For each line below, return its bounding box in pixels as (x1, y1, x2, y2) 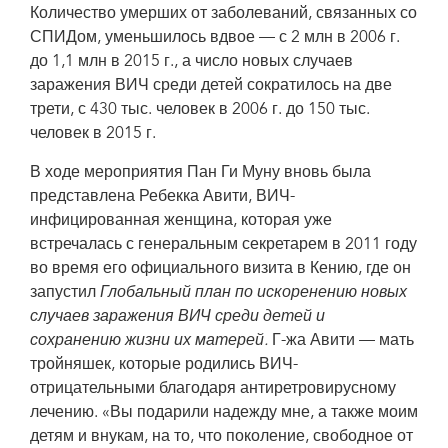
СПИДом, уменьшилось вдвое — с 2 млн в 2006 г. (30, 30, 400, 46)
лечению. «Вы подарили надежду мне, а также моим (30, 405, 418, 421)
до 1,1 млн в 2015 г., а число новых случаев (30, 54, 353, 70)
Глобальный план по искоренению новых (100, 285, 407, 301)
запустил (30, 285, 100, 301)
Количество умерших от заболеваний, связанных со (30, 6, 417, 22)
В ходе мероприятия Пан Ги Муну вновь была (30, 165, 371, 181)
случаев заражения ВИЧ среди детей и (30, 309, 325, 325)
